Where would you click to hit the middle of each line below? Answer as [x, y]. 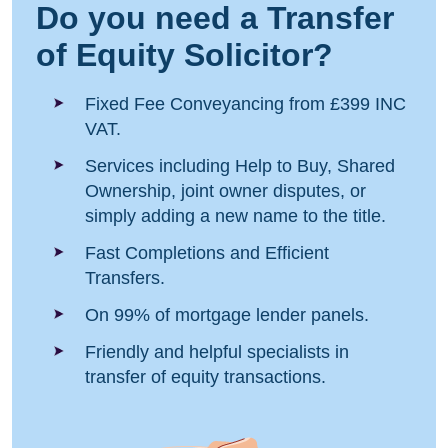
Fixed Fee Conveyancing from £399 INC [245, 103]
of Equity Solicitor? [184, 54]
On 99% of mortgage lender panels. [227, 314]
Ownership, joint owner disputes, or [225, 190]
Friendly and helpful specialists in [217, 351]
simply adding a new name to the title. [235, 215]
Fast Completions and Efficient [207, 252]
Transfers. [125, 277]
